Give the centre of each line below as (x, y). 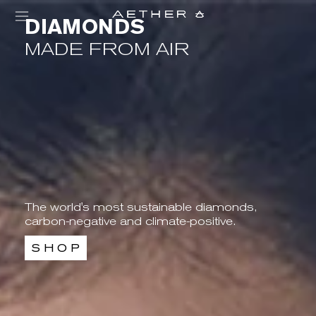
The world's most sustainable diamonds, (141, 207)
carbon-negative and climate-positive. (130, 221)
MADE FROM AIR (107, 49)
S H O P (56, 248)
